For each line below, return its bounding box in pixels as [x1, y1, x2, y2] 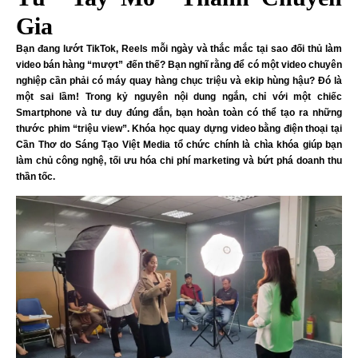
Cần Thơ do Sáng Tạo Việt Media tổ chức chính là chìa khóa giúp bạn [16, 138, 342, 150]
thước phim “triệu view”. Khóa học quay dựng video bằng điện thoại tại [16, 122, 342, 134]
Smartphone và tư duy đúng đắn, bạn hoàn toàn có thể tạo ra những [16, 106, 342, 118]
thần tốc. [16, 170, 55, 182]
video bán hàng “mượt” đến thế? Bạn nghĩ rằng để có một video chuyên [16, 58, 342, 70]
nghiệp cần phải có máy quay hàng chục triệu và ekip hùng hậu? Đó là [16, 74, 342, 86]
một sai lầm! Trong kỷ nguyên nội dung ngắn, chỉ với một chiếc [16, 90, 342, 102]
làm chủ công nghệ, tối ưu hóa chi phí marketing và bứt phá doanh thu [16, 154, 342, 166]
